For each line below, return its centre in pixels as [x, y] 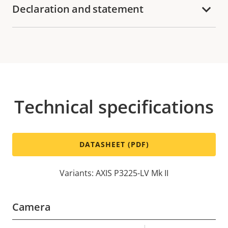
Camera [32, 207]
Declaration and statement [78, 9]
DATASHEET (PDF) [114, 145]
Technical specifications [114, 107]
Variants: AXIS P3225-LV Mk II [114, 173]
